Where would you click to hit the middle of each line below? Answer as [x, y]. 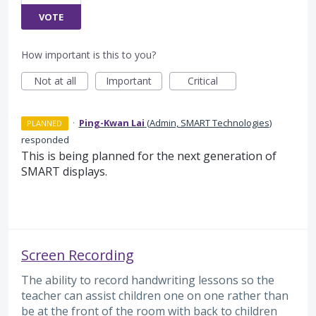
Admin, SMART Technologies [209, 122]
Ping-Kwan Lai [111, 122]
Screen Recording [78, 255]
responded [45, 139]
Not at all [55, 80]
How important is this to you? [89, 54]
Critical [203, 80]
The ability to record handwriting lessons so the [148, 280]
